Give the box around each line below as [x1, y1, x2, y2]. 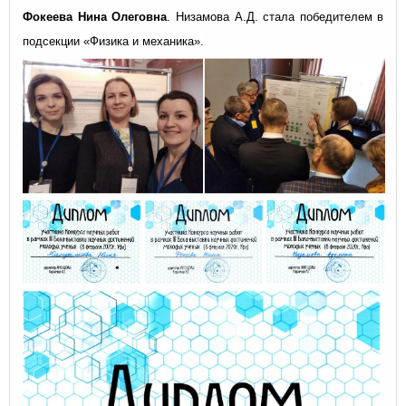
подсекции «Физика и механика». [23, 34, 204, 48]
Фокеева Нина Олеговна [23, 9, 168, 24]
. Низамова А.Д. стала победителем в [167, 9, 384, 24]
